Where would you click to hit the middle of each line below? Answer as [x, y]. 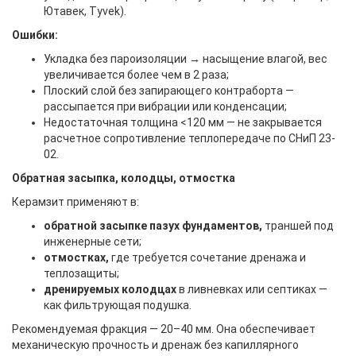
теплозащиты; [81, 273]
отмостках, [76, 257]
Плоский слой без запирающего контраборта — [169, 91]
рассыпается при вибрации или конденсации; [165, 106]
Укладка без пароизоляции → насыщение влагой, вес [186, 59]
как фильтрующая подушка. [118, 305]
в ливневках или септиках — [252, 289]
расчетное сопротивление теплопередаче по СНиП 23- [190, 138]
